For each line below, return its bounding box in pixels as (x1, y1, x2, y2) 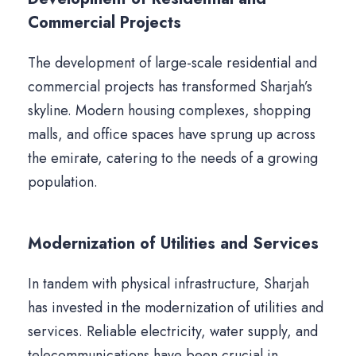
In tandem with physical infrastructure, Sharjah (28, 273, 309, 295)
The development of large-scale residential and (28, 52, 317, 74)
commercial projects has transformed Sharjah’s (28, 76, 312, 98)
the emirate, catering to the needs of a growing (28, 148, 318, 169)
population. (28, 172, 98, 193)
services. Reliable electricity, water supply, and (28, 321, 318, 342)
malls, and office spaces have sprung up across (28, 124, 315, 145)
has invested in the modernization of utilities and (28, 297, 323, 319)
